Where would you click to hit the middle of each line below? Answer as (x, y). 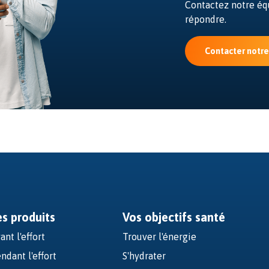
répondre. (206, 19)
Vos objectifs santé (174, 217)
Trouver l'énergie (160, 237)
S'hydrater (144, 256)
